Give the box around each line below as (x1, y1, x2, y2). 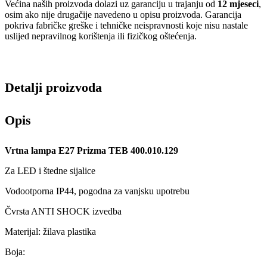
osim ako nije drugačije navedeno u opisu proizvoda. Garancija (5, 10, 241, 20)
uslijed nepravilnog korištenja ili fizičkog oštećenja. (5, 31, 197, 42)
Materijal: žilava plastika (5, 226, 96, 237)
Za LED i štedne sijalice (5, 166, 95, 176)
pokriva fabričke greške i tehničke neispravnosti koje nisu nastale (5, 20, 248, 31)
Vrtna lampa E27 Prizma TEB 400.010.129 (5, 145, 178, 156)
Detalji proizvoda (5, 79, 102, 95)
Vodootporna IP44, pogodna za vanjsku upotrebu (5, 186, 190, 197)
